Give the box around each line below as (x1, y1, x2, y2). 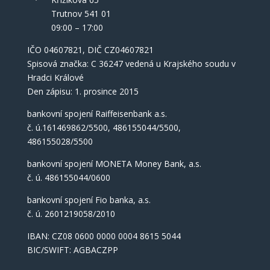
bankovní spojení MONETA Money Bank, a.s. (27, 157, 201, 169)
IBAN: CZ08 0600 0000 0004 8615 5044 (27, 230, 181, 242)
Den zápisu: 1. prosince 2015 (27, 85, 139, 97)
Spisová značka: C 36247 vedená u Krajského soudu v (27, 57, 236, 69)
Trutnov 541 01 (51, 7, 111, 19)
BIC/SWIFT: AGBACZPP (27, 243, 118, 256)
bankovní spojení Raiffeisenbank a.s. (27, 107, 167, 119)
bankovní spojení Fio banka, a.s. (27, 193, 151, 206)
